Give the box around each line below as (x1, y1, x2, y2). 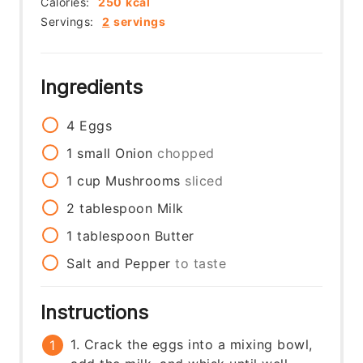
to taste (175, 255, 227, 272)
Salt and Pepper (66, 255, 171, 272)
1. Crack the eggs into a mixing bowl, (70, 336, 313, 353)
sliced (185, 173, 224, 190)
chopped (157, 145, 215, 162)
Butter (154, 228, 194, 245)
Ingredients (41, 75, 149, 100)
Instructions (41, 301, 155, 325)
